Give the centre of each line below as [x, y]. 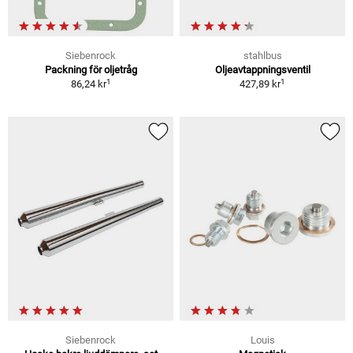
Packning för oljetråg [91, 70]
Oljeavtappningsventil [262, 70]
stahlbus [262, 56]
